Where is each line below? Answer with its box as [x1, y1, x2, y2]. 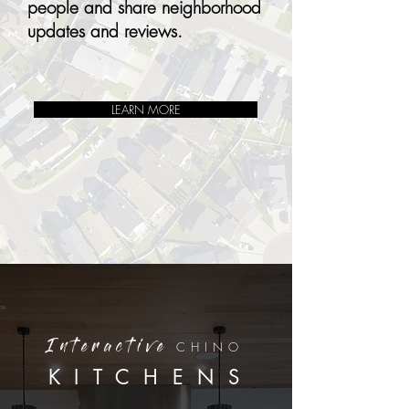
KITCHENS [47, 364, 254, 390]
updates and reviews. [27, 19, 183, 43]
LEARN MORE [110, 101, 181, 118]
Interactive [48, 342, 168, 354]
